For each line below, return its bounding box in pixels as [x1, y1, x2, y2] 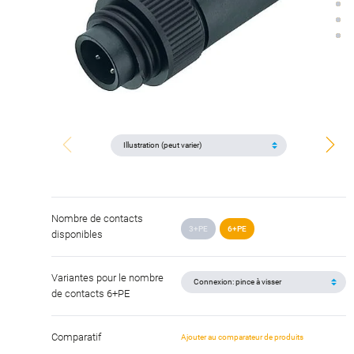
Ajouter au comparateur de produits [181, 333, 304, 342]
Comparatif [51, 330, 101, 343]
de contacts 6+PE [51, 287, 130, 299]
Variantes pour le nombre [51, 271, 164, 284]
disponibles [51, 228, 103, 240]
